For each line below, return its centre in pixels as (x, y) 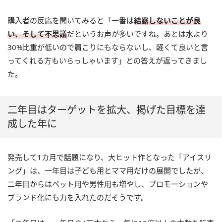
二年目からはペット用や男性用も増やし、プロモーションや (108, 184)
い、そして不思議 (37, 33)
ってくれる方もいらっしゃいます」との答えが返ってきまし (107, 60)
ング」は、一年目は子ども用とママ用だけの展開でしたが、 (108, 170)
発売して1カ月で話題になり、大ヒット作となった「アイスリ (110, 157)
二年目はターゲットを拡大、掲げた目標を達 (107, 110)
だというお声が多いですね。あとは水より (138, 33)
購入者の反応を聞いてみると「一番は (71, 20)
